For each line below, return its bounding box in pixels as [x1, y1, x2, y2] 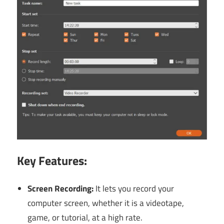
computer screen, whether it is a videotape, [27, 196, 184, 210]
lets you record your [102, 182, 174, 195]
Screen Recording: [27, 182, 96, 195]
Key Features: [17, 151, 87, 169]
